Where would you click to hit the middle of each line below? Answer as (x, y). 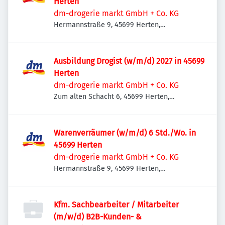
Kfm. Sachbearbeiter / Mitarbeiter (116, 205)
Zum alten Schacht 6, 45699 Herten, (111, 97)
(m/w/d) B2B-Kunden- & (98, 217)
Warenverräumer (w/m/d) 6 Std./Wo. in (125, 133)
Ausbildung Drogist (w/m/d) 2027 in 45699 (129, 61)
